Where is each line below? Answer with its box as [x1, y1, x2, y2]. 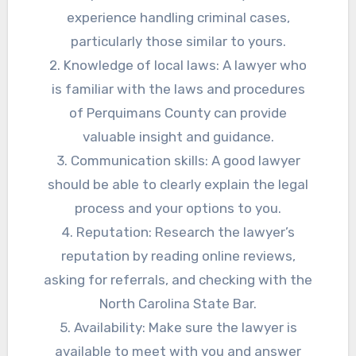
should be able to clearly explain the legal [48, 176, 308, 192]
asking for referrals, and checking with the [44, 271, 312, 288]
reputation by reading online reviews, [60, 247, 296, 264]
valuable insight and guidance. [82, 128, 274, 145]
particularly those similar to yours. [70, 33, 286, 49]
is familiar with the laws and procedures [51, 80, 305, 97]
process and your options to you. [75, 199, 281, 216]
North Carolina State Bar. [99, 295, 257, 311]
